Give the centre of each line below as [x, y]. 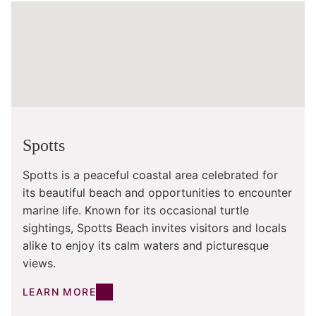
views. [39, 263]
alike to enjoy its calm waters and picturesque [146, 246]
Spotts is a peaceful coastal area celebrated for [150, 175]
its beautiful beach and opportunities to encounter [157, 193]
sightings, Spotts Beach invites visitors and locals [154, 228]
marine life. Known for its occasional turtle [136, 211]
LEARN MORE [59, 292]
